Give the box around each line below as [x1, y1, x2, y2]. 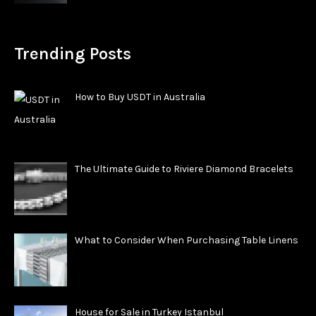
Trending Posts [14, 43, 131, 63]
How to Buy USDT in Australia [74, 90, 205, 103]
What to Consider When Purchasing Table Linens [74, 234, 298, 247]
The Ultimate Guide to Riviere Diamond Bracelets [74, 162, 293, 175]
